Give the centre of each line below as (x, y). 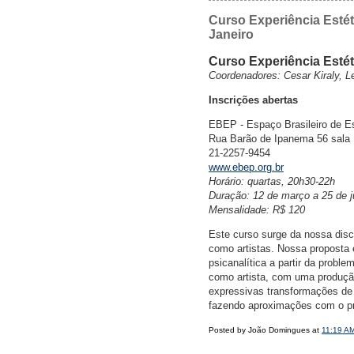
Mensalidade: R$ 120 (257, 210)
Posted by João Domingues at (265, 330)
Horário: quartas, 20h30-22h (272, 182)
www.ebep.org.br (246, 168)
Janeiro (231, 35)
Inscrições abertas (253, 100)
